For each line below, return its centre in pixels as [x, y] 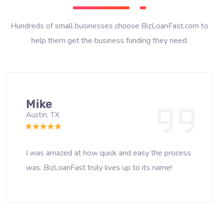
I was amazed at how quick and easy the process [109, 153]
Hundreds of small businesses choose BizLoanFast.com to [109, 26]
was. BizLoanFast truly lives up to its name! [99, 168]
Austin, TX [43, 115]
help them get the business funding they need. [109, 41]
